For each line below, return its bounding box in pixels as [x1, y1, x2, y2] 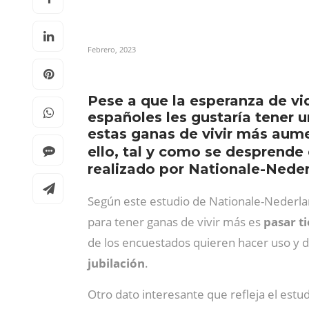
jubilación [88, 255, 145, 271]
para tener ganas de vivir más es [88, 214, 263, 230]
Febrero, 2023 [88, 44, 136, 54]
